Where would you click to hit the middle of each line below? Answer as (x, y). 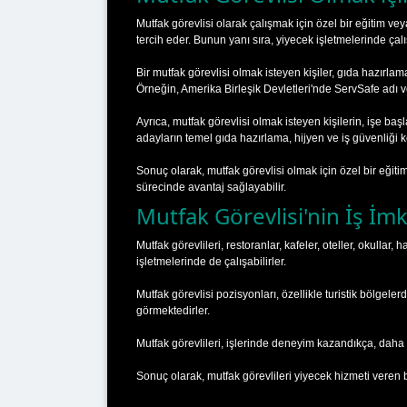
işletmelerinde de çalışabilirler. (211, 261)
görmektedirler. (173, 310)
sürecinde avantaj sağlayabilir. (211, 187)
